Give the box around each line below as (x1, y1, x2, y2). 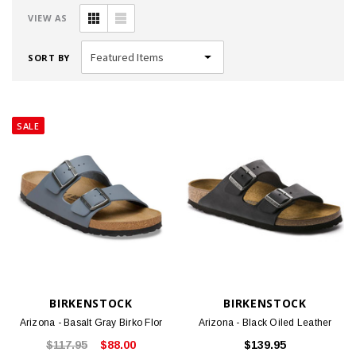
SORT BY (28, 52, 70, 64)
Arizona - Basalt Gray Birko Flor (19, 317, 163, 329)
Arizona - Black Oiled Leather (198, 317, 332, 329)
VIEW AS (28, 12, 68, 25)
